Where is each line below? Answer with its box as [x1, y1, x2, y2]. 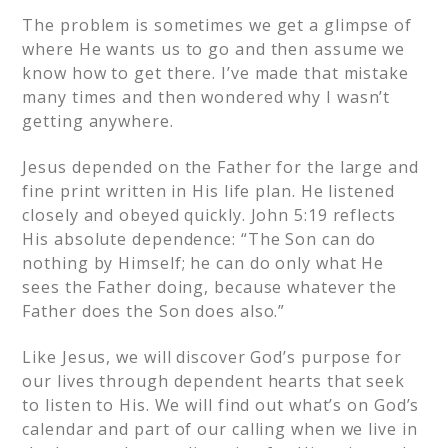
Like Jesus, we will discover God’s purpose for [22, 346, 402, 368]
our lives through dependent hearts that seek [22, 370, 405, 392]
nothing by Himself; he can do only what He [22, 252, 385, 274]
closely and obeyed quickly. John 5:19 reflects [22, 204, 396, 226]
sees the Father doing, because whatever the [22, 276, 398, 298]
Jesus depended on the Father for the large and [22, 156, 419, 178]
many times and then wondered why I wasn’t [22, 86, 391, 108]
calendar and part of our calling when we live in [22, 418, 418, 440]
